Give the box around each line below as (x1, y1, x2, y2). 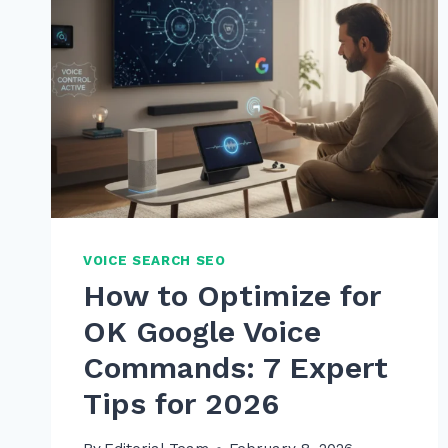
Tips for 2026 (83, 385, 279, 421)
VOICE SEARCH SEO (83, 253, 226, 269)
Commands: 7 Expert (83, 349, 388, 385)
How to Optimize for (83, 277, 381, 313)
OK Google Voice (83, 313, 321, 349)
